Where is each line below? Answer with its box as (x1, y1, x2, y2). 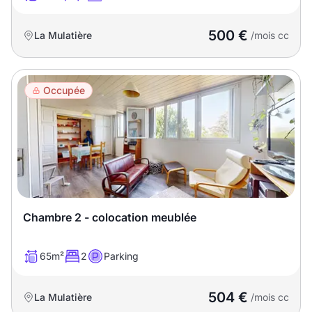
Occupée (43, 84, 85, 96)
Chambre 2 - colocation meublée (23, 210, 196, 224)
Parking (104, 250, 139, 262)
